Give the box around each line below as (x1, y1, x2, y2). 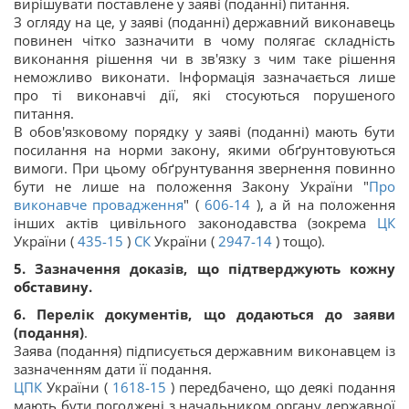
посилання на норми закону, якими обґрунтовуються (14, 141, 395, 160)
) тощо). (272, 232, 325, 251)
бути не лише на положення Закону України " (14, 177, 369, 196)
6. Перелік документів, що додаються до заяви (14, 305, 395, 324)
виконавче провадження (14, 195, 184, 215)
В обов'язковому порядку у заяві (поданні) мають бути (14, 122, 395, 142)
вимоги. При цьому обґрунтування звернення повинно (14, 159, 395, 178)
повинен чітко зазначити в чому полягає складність (14, 31, 395, 50)
